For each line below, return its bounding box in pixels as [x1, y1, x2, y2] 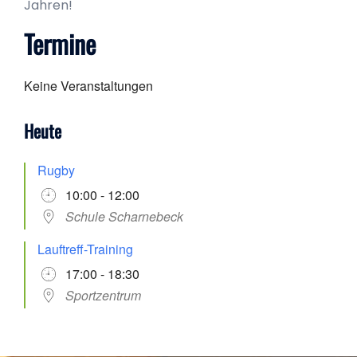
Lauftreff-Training [37, 240, 133, 259]
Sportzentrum [65, 286, 141, 305]
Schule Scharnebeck [65, 207, 183, 226]
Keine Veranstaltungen [24, 76, 153, 96]
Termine [24, 25, 96, 63]
